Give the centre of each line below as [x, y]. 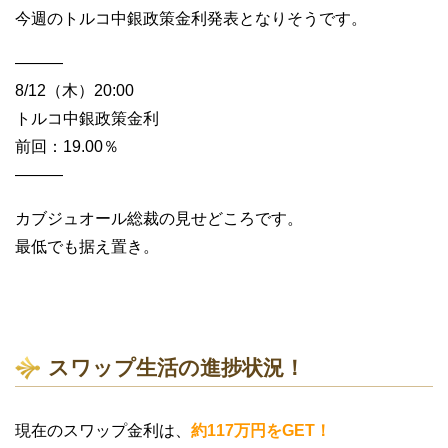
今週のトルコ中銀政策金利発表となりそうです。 [191, 18]
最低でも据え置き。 [87, 246]
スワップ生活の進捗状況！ [176, 367]
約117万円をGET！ [261, 430]
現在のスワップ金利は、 [103, 430]
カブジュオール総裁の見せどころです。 [159, 218]
